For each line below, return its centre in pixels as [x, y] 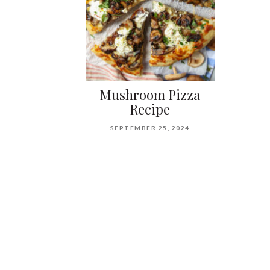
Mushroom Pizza [150, 94]
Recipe [150, 109]
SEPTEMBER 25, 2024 [150, 127]
